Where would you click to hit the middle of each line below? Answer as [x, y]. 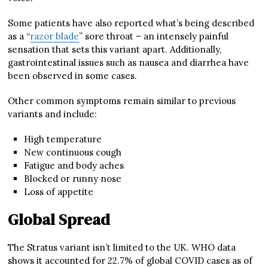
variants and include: [53, 114]
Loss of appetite [58, 191]
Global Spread [59, 219]
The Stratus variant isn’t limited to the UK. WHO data [122, 247]
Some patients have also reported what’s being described [131, 23]
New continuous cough [72, 152]
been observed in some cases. [73, 75]
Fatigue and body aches [74, 165]
